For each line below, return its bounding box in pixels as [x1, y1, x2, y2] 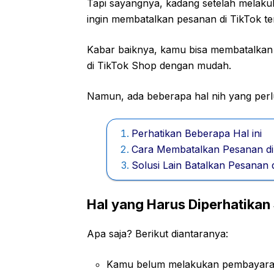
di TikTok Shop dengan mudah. [87, 59, 231, 72]
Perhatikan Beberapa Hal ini [131, 127, 262, 139]
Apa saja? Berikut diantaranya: [87, 227, 228, 240]
